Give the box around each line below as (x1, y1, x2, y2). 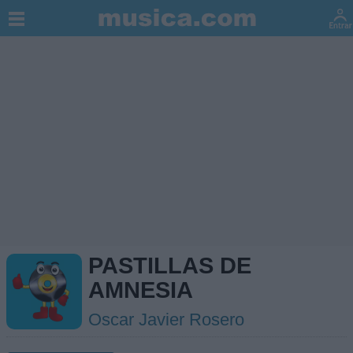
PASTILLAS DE (88, 253, 251, 278)
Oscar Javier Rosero (88, 310, 244, 329)
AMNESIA (88, 277, 193, 303)
